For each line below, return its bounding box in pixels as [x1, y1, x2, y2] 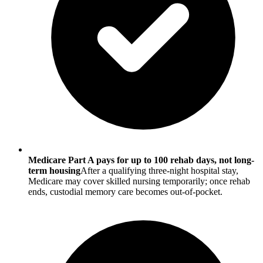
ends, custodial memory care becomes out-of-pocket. [28, 187, 222, 197]
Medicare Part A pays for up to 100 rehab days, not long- [28, 155, 254, 166]
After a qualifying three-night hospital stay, [80, 166, 238, 176]
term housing [28, 166, 80, 176]
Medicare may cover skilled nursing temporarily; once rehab [28, 176, 250, 187]
